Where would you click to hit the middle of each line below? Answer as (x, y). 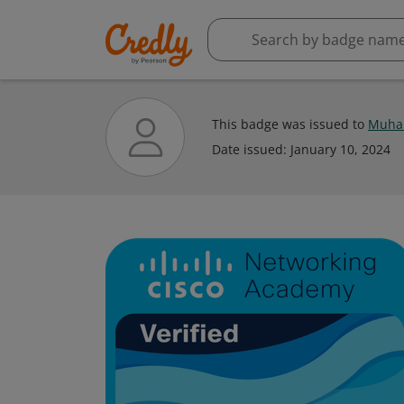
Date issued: (251, 149)
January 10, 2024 (340, 149)
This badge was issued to (290, 124)
